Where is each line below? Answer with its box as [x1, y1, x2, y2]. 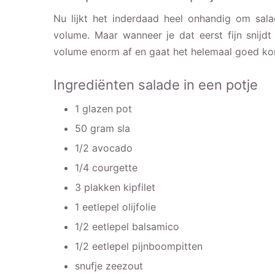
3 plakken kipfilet [75, 180, 155, 193]
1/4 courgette [75, 161, 137, 174]
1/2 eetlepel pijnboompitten [75, 239, 203, 252]
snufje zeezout [75, 259, 143, 272]
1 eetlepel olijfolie [75, 200, 156, 213]
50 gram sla [75, 122, 130, 134]
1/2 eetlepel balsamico [75, 220, 179, 233]
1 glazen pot [75, 102, 132, 115]
